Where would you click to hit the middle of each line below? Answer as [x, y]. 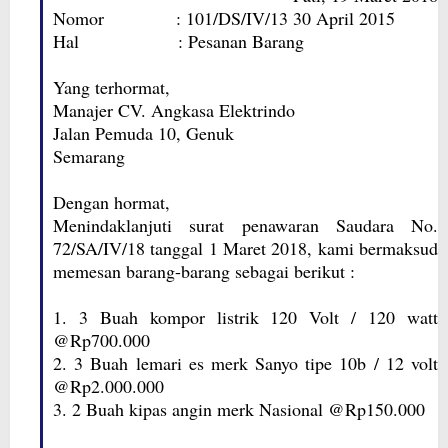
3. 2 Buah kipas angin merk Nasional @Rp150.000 [239, 409]
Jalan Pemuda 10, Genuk [143, 133]
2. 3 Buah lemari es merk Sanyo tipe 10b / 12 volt [245, 363]
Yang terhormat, [111, 87]
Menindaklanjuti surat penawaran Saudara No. [245, 225]
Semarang [89, 156]
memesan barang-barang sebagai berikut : [204, 271]
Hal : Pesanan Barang [178, 41]
